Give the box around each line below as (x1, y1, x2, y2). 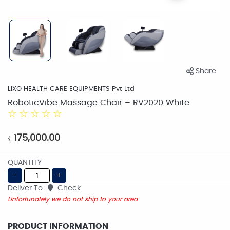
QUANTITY (8, 159, 42, 166)
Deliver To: (8, 185, 46, 192)
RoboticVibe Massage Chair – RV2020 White (8, 99, 189, 107)
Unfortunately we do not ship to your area (8, 196, 138, 202)
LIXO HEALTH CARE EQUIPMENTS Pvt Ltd (8, 86, 135, 92)
